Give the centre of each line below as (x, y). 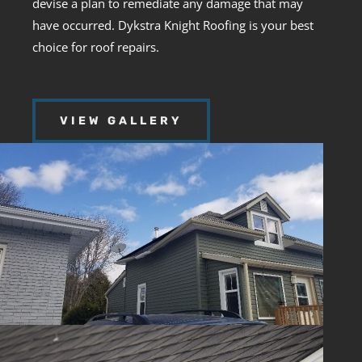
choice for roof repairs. (96, 46)
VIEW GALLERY (121, 120)
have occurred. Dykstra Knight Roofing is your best (173, 25)
